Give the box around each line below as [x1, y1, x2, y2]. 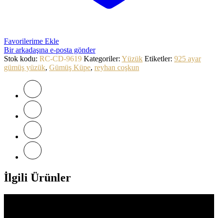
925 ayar [174, 54, 201, 63]
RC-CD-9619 [39, 54, 82, 63]
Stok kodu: [4, 54, 39, 63]
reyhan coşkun [94, 63, 139, 72]
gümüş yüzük [4, 63, 45, 72]
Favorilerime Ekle [4, 36, 59, 45]
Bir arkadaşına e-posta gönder [4, 45, 95, 54]
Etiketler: [145, 54, 174, 63]
